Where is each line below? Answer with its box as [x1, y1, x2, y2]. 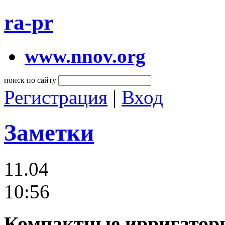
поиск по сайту [4, 75, 56, 84]
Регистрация [4, 86, 107, 108]
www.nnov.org [25, 45, 146, 67]
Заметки [4, 120, 94, 146]
